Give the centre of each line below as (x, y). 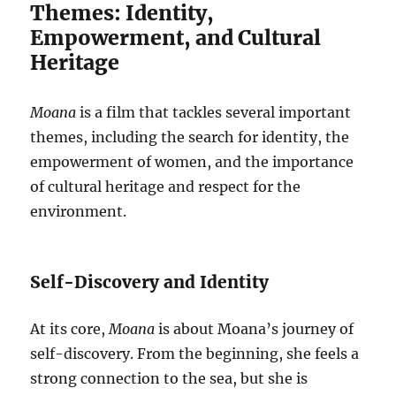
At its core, (70, 328)
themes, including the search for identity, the (190, 137)
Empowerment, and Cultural (176, 37)
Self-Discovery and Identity (150, 282)
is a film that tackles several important (214, 112)
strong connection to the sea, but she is (169, 378)
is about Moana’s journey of (255, 328)
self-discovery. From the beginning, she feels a (195, 353)
